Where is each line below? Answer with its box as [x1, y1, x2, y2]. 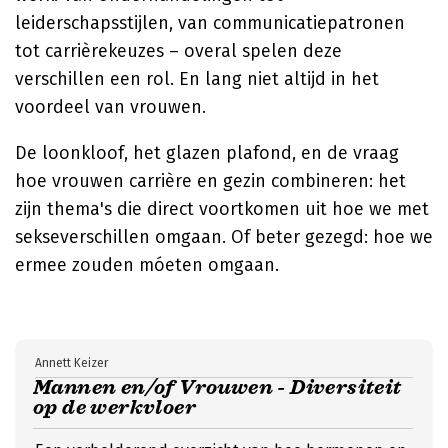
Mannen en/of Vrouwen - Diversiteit [33, 375, 402, 400]
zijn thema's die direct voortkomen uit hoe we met [15, 198, 429, 220]
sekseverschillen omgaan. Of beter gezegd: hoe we [15, 226, 433, 248]
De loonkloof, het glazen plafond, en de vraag [15, 142, 399, 164]
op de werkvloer [33, 395, 196, 420]
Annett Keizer [35, 356, 109, 370]
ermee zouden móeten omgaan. [15, 254, 279, 276]
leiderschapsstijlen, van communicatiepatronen [15, 12, 405, 34]
